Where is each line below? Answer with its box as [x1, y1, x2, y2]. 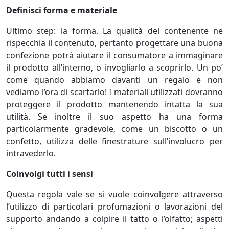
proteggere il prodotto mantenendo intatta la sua [6, 99, 223, 110]
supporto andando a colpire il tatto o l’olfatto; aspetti [6, 213, 223, 224]
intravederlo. [6, 148, 56, 159]
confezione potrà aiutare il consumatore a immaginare [6, 50, 223, 61]
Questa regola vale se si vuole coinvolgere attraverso [6, 189, 223, 200]
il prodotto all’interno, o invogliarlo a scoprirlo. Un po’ [6, 62, 223, 73]
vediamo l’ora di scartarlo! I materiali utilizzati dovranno [6, 86, 223, 98]
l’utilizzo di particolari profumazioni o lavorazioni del [6, 201, 223, 212]
